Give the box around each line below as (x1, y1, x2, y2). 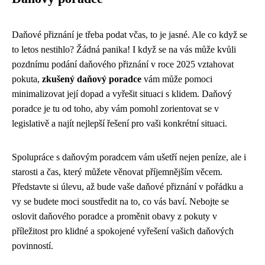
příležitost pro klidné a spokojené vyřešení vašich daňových (12, 225, 234, 236)
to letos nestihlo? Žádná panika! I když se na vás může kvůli (12, 44, 236, 54)
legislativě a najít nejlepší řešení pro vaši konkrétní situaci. (12, 118, 227, 128)
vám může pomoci (141, 73, 212, 84)
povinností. (12, 240, 53, 251)
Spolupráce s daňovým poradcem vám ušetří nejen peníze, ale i (12, 151, 246, 162)
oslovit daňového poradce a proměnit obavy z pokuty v (12, 211, 217, 221)
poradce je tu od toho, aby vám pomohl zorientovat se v (12, 103, 219, 114)
